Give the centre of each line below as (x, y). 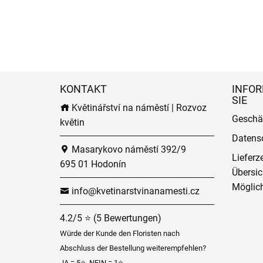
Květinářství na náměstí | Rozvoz (138, 108)
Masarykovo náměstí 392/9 (128, 149)
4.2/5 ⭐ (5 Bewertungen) (111, 218)
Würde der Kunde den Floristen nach (120, 233)
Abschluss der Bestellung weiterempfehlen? (133, 248)
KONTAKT (83, 89)
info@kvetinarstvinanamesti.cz (134, 191)
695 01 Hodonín (93, 164)
